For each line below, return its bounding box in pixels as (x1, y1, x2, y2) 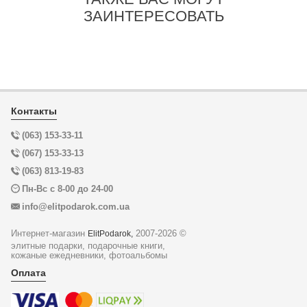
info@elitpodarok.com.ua (22, 201, 130, 212)
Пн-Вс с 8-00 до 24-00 (22, 184, 113, 195)
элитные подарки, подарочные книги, (11, 241, 165, 251)
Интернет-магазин (11, 228, 88, 239)
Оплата (11, 267, 46, 279)
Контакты (11, 106, 57, 117)
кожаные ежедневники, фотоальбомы (11, 250, 167, 261)
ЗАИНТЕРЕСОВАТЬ (83, 8, 224, 25)
